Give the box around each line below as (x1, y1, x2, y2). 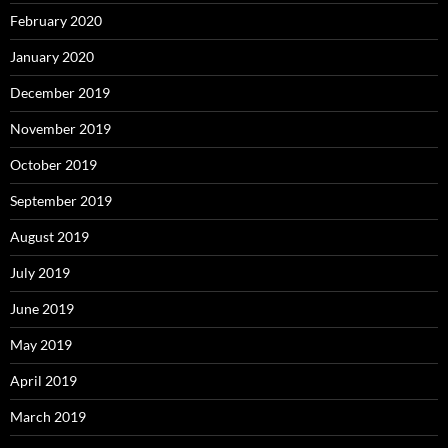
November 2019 (10, 120, 111, 138)
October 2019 (10, 156, 97, 174)
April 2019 (10, 372, 77, 390)
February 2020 (10, 12, 102, 30)
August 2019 (10, 228, 89, 246)
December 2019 (10, 84, 110, 102)
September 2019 (10, 192, 112, 210)
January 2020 (10, 48, 94, 66)
